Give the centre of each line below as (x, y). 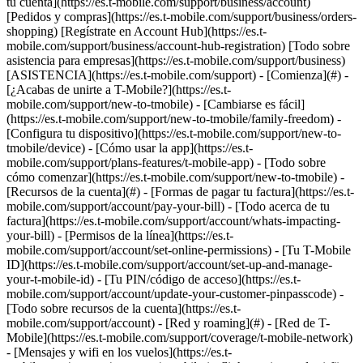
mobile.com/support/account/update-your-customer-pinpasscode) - (175, 294)
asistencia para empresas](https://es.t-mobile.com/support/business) (176, 60)
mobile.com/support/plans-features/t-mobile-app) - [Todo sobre (166, 162)
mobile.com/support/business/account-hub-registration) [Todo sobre (178, 46)
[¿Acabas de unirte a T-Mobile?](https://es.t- (119, 90)
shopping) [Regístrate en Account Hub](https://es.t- (137, 31)
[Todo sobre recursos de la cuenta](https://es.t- (124, 308)
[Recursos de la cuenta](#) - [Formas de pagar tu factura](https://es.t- (180, 192)
